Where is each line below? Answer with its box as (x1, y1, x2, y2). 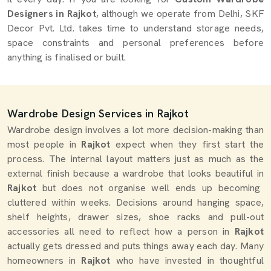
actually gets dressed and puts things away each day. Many (7, 240, 264, 252)
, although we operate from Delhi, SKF (96, 7, 264, 20)
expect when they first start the (115, 138, 264, 151)
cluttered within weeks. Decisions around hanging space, (7, 196, 264, 209)
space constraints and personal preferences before (7, 36, 264, 49)
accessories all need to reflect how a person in (7, 225, 230, 238)
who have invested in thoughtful (110, 254, 264, 267)
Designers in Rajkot (7, 7, 96, 20)
